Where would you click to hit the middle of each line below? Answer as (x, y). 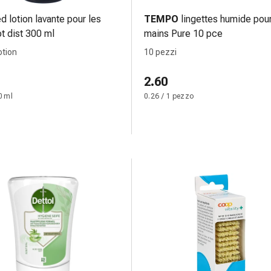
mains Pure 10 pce (183, 34)
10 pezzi (160, 52)
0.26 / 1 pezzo (169, 96)
